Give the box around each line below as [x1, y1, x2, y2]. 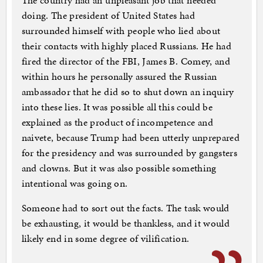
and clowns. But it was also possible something [21, 161, 217, 176]
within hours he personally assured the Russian [21, 69, 217, 84]
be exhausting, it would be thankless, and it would [21, 216, 230, 231]
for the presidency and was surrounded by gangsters [21, 146, 238, 160]
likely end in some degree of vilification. [21, 231, 190, 246]
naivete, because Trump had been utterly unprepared [21, 130, 240, 145]
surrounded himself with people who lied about [21, 23, 221, 38]
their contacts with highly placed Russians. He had [21, 39, 232, 53]
